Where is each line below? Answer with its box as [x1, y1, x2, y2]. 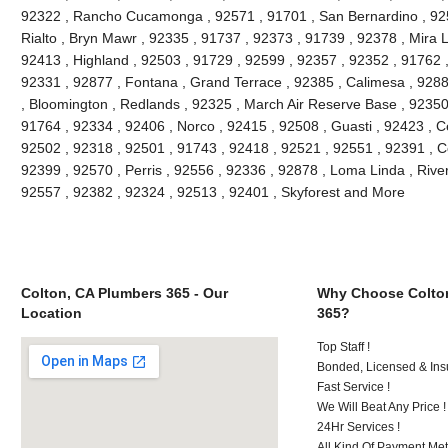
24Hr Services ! [317, 419, 401, 434]
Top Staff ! [317, 339, 371, 354]
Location [20, 304, 82, 321]
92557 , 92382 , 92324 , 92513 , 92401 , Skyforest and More [20, 183, 405, 200]
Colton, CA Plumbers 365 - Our [20, 284, 228, 301]
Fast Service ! [317, 379, 391, 394]
